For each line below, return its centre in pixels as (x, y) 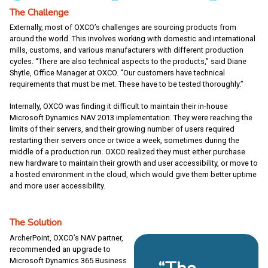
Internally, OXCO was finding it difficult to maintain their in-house (119, 106)
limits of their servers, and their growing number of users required (122, 129)
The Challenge (39, 13)
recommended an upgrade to (60, 249)
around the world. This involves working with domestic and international (133, 39)
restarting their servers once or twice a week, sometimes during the (124, 141)
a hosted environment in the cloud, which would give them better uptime (133, 175)
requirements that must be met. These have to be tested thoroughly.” (127, 84)
